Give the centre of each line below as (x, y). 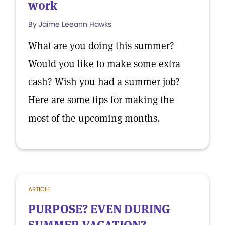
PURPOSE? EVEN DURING (99, 209)
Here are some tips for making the (101, 100)
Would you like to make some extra (104, 64)
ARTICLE (39, 189)
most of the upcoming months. (94, 118)
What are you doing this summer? (101, 46)
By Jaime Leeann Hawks (70, 24)
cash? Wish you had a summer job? (104, 82)
